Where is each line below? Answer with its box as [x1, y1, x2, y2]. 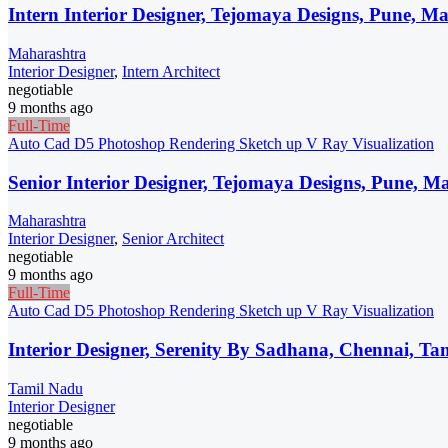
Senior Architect [122, 230, 224, 248]
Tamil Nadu [8, 379, 83, 397]
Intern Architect [122, 63, 220, 81]
